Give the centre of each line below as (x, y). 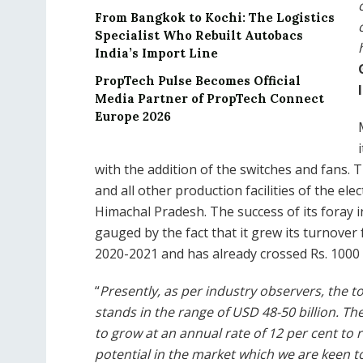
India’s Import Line (156, 53)
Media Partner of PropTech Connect (209, 98)
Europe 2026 (133, 116)
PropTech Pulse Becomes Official (198, 80)
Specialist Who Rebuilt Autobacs (199, 35)
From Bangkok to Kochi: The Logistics (215, 17)
